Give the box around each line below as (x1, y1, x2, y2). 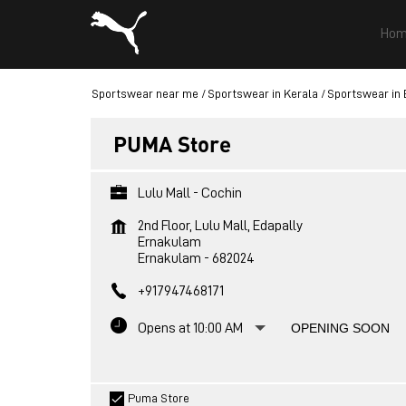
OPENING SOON (290, 321, 390, 335)
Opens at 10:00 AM (137, 321, 243, 335)
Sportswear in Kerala (207, 87, 318, 100)
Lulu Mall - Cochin (137, 186, 242, 200)
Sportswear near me (91, 87, 198, 100)
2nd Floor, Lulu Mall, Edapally (137, 218, 303, 233)
